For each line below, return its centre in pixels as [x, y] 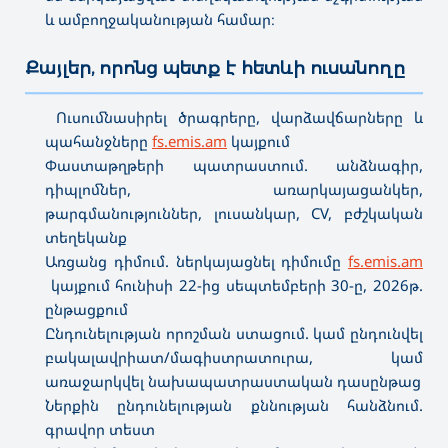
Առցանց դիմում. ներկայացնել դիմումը [196, 260]
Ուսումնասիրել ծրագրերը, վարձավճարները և [234, 116]
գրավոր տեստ [100, 428]
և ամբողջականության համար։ [160, 18]
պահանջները [98, 140]
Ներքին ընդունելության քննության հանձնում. [234, 404]
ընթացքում [86, 308]
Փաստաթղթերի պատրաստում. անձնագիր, [234, 164]
